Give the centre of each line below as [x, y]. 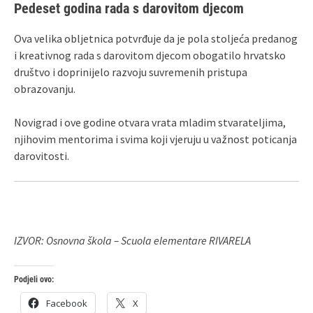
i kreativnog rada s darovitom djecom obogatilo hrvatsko [150, 55]
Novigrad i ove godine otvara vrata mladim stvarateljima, [150, 122]
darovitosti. [42, 155]
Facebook [67, 303]
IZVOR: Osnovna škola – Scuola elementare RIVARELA [132, 240]
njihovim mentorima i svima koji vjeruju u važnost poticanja [155, 139]
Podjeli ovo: [34, 279]
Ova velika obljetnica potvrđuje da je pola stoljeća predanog [156, 38]
